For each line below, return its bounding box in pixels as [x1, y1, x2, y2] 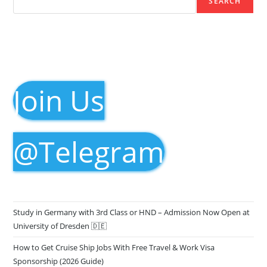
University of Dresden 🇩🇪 [13, 220, 107, 231]
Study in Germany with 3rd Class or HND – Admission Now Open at [13, 206, 250, 218]
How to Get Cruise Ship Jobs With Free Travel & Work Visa [13, 241, 215, 253]
